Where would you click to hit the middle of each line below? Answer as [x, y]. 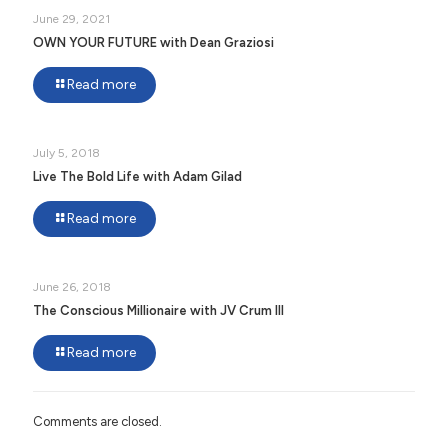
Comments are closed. [97, 421]
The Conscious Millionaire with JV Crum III [158, 310]
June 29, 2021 [71, 18]
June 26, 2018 [72, 286]
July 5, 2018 [66, 152]
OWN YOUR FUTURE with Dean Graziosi [153, 42]
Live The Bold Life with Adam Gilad [137, 176]
